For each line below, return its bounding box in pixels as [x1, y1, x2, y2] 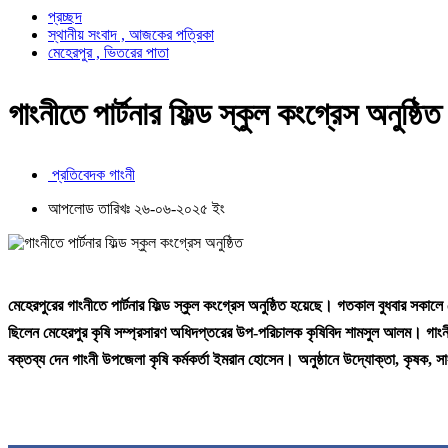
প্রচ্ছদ [48, 8, 82, 26]
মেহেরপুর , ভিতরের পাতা [48, 44, 169, 62]
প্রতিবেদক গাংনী [48, 165, 135, 183]
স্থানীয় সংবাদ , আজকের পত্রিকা [48, 26, 214, 44]
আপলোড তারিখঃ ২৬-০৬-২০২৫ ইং [48, 199, 225, 217]
